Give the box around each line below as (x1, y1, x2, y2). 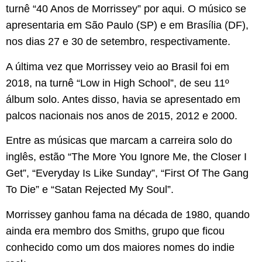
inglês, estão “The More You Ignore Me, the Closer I (6, 151, 247, 163)
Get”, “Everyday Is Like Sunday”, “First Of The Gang (6, 167, 249, 180)
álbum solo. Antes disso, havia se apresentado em (6, 93, 240, 105)
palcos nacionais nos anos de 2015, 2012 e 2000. (6, 109, 237, 122)
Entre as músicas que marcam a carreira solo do (6, 135, 232, 147)
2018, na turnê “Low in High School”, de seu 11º (6, 77, 229, 89)
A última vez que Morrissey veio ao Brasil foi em (6, 60, 229, 73)
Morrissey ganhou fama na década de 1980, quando (6, 208, 250, 220)
